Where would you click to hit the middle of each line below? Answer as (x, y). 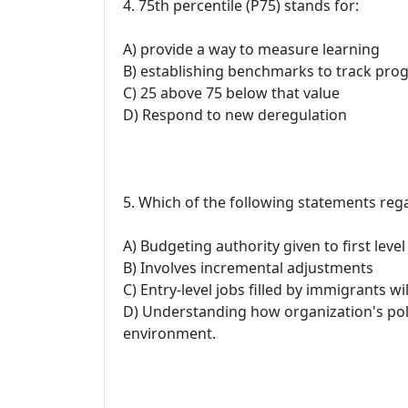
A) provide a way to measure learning (251, 49)
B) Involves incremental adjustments (248, 267)
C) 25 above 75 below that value (231, 92)
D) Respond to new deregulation (235, 114)
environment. (169, 333)
